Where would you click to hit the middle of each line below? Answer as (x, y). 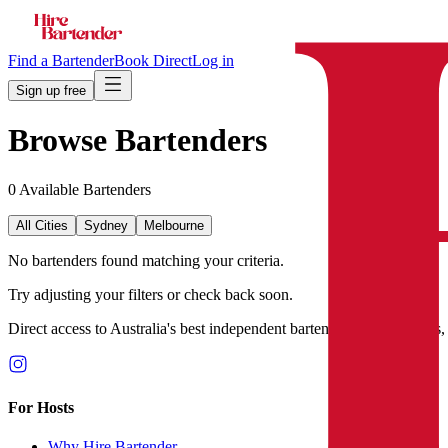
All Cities (42, 225)
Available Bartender (80, 189)
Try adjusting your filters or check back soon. (150, 294)
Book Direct (153, 60)
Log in (213, 60)
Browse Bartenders (137, 140)
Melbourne (174, 225)
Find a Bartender (61, 60)
